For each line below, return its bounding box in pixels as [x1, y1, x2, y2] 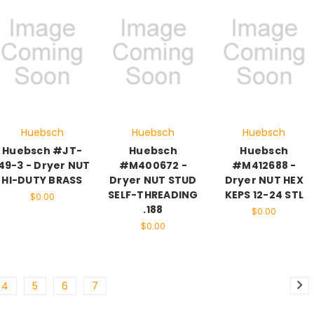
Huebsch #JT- [2, 144, 83, 158]
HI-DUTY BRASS [1, 173, 83, 188]
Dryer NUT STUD [109, 173, 197, 188]
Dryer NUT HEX [224, 173, 303, 188]
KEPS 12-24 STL [224, 188, 304, 203]
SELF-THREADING [108, 188, 198, 203]
